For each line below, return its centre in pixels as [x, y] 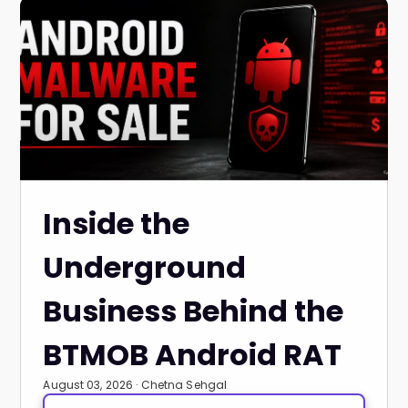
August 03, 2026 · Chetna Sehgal [135, 385]
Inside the [117, 224]
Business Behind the [194, 311]
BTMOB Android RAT [193, 355]
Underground [145, 267]
